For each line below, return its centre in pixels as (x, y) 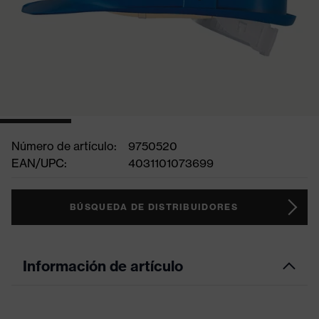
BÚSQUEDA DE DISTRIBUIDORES (154, 207)
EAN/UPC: (39, 163)
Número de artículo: (64, 146)
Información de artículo (103, 266)
